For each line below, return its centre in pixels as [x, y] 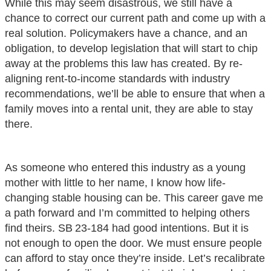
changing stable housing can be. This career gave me [134, 198]
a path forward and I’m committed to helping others [127, 213]
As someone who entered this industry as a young [125, 167]
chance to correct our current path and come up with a [135, 18]
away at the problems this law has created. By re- [124, 63]
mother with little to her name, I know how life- [115, 182]
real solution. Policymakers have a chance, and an [126, 33]
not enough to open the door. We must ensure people [133, 243]
